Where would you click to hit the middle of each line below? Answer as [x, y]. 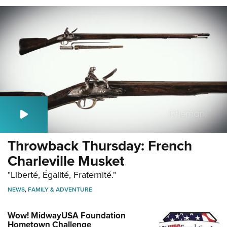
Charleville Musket [66, 161]
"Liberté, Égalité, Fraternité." [62, 175]
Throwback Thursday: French [100, 146]
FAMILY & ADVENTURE [60, 190]
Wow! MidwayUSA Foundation [67, 216]
